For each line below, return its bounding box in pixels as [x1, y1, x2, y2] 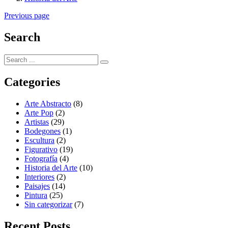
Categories [4, 75, 60, 89]
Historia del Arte [24, 163, 77, 172]
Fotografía [24, 154, 58, 163]
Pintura [24, 190, 47, 199]
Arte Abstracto [24, 99, 71, 108]
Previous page [4, 11, 49, 20]
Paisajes [24, 181, 50, 190]
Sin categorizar [24, 199, 72, 209]
